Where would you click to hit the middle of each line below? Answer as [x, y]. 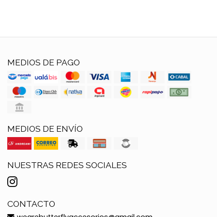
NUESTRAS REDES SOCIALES [67, 165]
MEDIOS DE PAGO [44, 62]
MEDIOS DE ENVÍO [45, 128]
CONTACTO [31, 203]
